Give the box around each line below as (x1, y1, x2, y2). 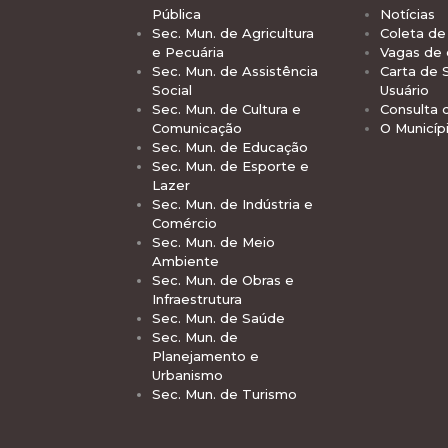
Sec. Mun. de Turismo (152, 385, 297, 402)
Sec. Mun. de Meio (152, 233, 275, 250)
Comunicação (152, 119, 242, 136)
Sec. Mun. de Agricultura (152, 24, 314, 41)
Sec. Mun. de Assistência (152, 62, 318, 79)
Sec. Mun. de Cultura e (152, 100, 301, 117)
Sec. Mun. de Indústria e (152, 195, 313, 212)
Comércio (152, 214, 217, 231)
